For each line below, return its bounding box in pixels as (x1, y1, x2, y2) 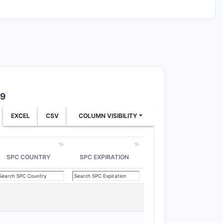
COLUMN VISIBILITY (78, 112, 137, 119)
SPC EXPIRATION (79, 153, 129, 161)
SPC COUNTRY (6, 153, 51, 161)
